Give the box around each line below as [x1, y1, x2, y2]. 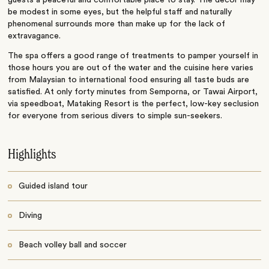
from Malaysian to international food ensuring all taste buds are [8, 76, 250, 85]
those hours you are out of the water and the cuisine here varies [8, 64, 254, 73]
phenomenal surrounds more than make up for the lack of [8, 20, 226, 29]
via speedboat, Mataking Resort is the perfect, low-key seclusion [8, 100, 259, 109]
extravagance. [8, 32, 61, 41]
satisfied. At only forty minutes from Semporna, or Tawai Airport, [8, 88, 258, 97]
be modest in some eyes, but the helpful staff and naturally [8, 8, 232, 17]
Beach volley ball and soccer [18, 241, 127, 250]
